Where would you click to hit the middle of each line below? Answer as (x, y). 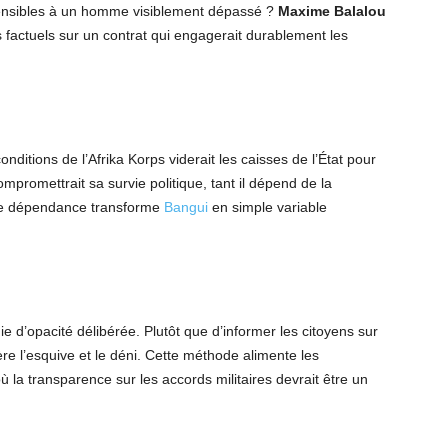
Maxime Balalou (332, 11)
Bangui (186, 207)
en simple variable (267, 207)
